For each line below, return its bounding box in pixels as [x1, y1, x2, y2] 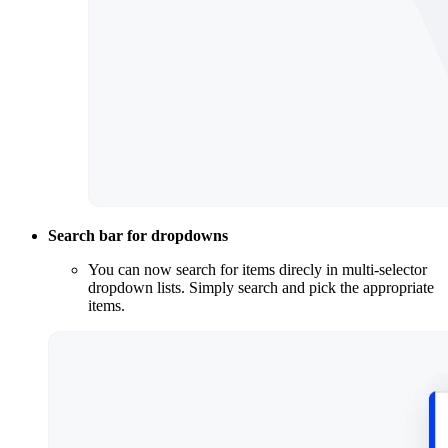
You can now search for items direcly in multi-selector [88, 261, 427, 279]
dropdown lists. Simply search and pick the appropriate [88, 279, 434, 297]
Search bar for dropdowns [48, 227, 228, 245]
